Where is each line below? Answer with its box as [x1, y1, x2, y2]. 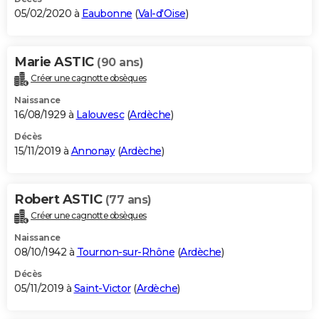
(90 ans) [97, 55, 143, 69]
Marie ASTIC [14, 53, 97, 70]
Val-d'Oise [137, 6, 186, 20]
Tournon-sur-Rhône [76, 245, 174, 258]
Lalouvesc [75, 108, 124, 121]
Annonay [70, 144, 115, 157]
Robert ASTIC [14, 191, 105, 207]
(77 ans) [105, 192, 152, 206]
